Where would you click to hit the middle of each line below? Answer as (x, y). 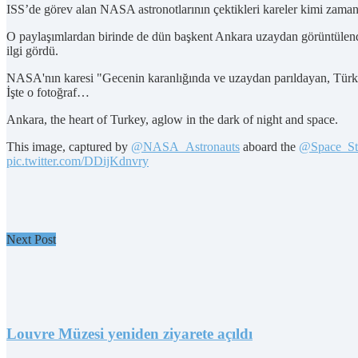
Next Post (31, 240)
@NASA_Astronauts (185, 147)
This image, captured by (69, 147)
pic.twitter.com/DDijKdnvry (78, 161)
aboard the (269, 147)
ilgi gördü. (32, 51)
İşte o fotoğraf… (50, 93)
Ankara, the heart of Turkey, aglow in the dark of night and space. (172, 120)
